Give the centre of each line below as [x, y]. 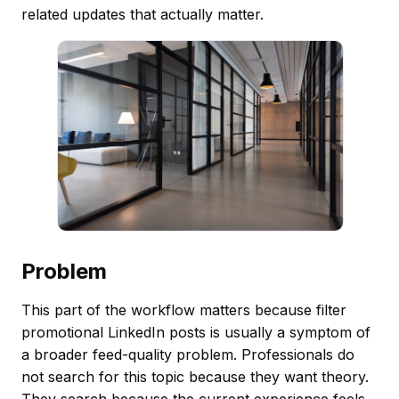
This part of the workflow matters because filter [184, 310]
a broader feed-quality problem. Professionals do [188, 355]
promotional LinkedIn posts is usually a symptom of [196, 333]
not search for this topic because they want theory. [195, 377]
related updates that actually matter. [142, 14]
